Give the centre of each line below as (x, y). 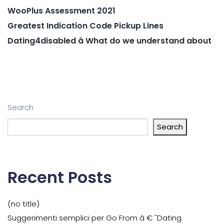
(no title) (23, 204)
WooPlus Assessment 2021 (61, 11)
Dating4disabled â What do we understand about (109, 41)
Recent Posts (60, 177)
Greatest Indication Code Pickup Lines (85, 26)
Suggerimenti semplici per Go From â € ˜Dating (94, 218)
